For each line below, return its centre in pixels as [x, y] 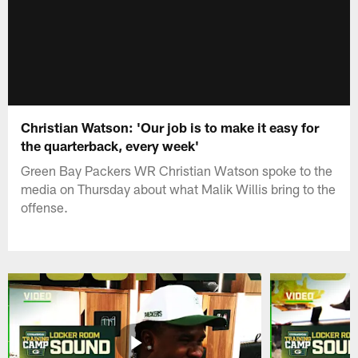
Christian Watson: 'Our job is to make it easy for [170, 127]
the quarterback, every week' [110, 145]
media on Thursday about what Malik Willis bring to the [179, 188]
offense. [45, 207]
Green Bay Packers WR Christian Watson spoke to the [177, 170]
